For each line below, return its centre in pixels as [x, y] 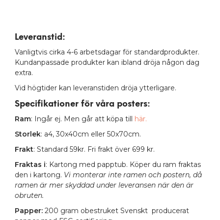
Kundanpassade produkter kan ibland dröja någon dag [107, 63]
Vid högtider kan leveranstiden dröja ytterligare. [96, 88]
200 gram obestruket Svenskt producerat [116, 211]
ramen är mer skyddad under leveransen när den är [104, 185]
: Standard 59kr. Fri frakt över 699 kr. [95, 150]
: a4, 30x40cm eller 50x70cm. [91, 134]
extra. [25, 73]
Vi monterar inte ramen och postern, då [133, 175]
